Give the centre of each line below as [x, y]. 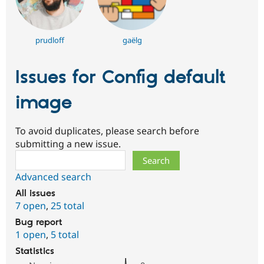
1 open [31, 235]
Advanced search [53, 177]
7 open [31, 206]
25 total [67, 206]
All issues [35, 194]
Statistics [35, 252]
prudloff [50, 40]
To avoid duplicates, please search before [107, 131]
